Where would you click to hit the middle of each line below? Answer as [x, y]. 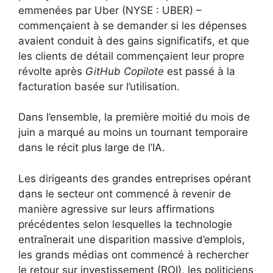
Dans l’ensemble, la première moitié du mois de [134, 117]
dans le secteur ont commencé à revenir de [125, 193]
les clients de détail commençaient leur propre [131, 56]
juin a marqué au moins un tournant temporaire [133, 133]
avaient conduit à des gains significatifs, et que [134, 41]
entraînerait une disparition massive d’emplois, [132, 239]
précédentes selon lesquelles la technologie [125, 224]
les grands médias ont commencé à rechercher [133, 254]
